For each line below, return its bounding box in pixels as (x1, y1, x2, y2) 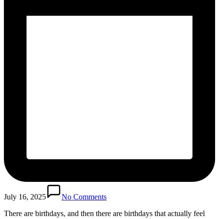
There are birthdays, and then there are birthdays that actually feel (4, 209, 205, 218)
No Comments (62, 192, 107, 201)
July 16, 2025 (4, 192, 46, 201)
